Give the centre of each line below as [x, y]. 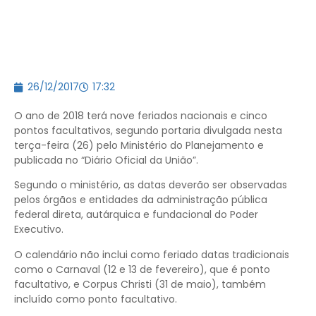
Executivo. [39, 230]
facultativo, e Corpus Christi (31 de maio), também [140, 284]
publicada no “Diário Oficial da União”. [106, 160]
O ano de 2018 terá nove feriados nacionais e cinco [141, 116]
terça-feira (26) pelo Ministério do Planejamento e [139, 145]
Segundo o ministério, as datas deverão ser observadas [151, 185]
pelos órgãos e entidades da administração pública [141, 200]
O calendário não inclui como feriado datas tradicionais [152, 254]
